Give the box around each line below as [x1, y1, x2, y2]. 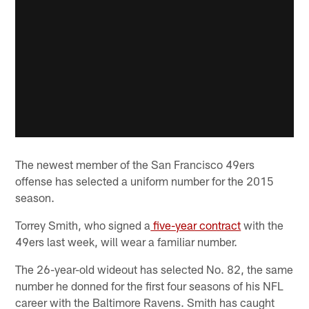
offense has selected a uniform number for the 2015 [15, 173, 275, 188]
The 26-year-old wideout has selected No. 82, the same [15, 261, 294, 276]
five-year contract [150, 217, 241, 232]
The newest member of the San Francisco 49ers [15, 157, 255, 171]
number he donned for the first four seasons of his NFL [15, 278, 284, 292]
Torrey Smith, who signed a [15, 217, 151, 232]
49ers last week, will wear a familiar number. [15, 234, 238, 248]
